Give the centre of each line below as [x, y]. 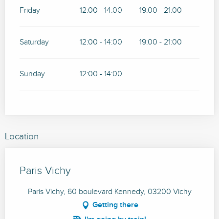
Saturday [34, 43]
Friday [30, 11]
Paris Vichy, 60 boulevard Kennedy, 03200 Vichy [109, 192]
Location [22, 137]
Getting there [115, 205]
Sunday [32, 74]
